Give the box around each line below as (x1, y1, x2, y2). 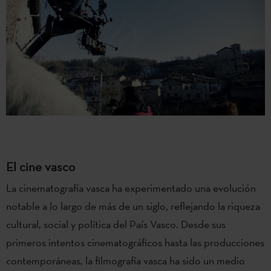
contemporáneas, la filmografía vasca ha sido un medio (6, 253, 245, 267)
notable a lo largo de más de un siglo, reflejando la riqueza (6, 198, 260, 213)
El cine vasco (6, 158, 75, 175)
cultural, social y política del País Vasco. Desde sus (6, 217, 226, 231)
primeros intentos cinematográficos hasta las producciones (6, 235, 264, 249)
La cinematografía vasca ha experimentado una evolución (6, 180, 256, 195)
